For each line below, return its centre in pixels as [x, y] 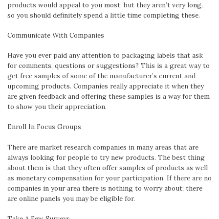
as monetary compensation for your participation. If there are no [109, 178]
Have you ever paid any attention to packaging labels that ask [105, 55]
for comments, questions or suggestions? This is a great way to [109, 66]
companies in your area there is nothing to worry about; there [105, 188]
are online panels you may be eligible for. [71, 198]
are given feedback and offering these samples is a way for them [109, 97]
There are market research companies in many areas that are [103, 147]
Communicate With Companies [56, 35]
